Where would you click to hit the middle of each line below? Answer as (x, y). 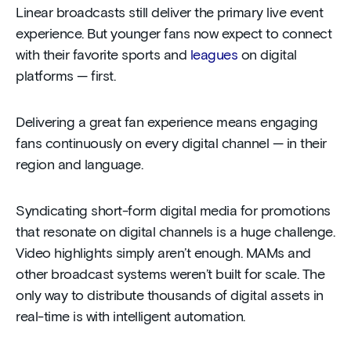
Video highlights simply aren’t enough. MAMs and (163, 254)
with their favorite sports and (103, 56)
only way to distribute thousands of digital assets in (170, 297)
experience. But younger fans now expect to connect (174, 35)
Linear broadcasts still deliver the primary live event (169, 14)
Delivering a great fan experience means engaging (166, 123)
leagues (213, 56)
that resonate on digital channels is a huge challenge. (175, 233)
